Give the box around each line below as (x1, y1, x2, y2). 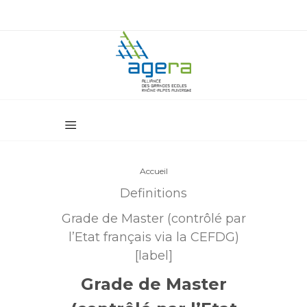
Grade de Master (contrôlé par (61, 211, 246, 226)
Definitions (120, 186, 187, 201)
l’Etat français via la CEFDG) (68, 230, 239, 245)
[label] (134, 248, 173, 263)
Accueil (139, 166, 168, 176)
